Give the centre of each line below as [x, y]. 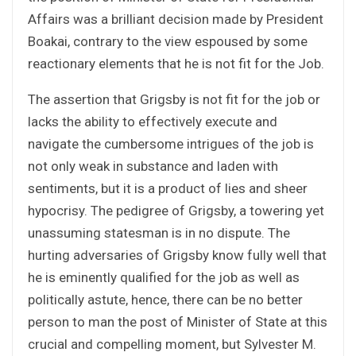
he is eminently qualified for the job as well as [164, 277]
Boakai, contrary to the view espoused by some [168, 41]
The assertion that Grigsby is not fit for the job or [174, 99]
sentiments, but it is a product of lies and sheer [168, 188]
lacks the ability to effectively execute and [153, 121]
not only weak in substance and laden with [153, 166]
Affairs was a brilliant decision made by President [176, 19]
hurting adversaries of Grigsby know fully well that [177, 255]
